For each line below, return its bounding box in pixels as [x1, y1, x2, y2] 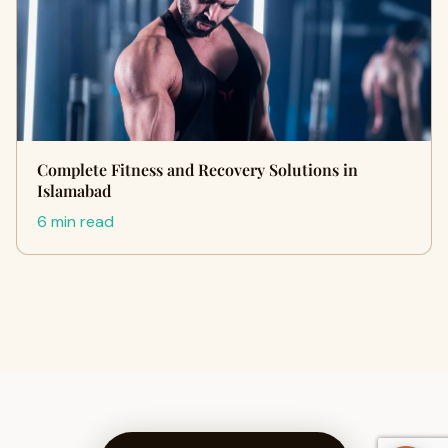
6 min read [37, 211, 114, 232]
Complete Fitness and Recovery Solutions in [37, 159, 358, 180]
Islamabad [37, 180, 111, 201]
